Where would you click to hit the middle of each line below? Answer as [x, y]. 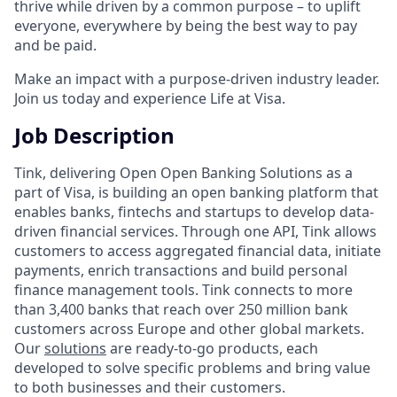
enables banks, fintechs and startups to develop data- [194, 211]
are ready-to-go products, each [212, 348]
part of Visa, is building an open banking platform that [196, 192]
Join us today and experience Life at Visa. [150, 98]
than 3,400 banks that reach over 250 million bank [181, 309]
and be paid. [55, 45]
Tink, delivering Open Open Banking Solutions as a [183, 172]
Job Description [94, 135]
